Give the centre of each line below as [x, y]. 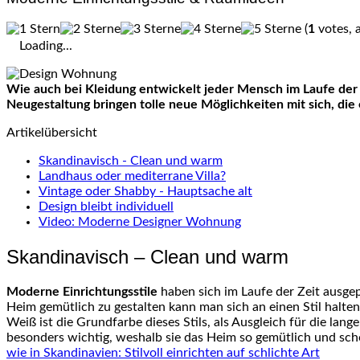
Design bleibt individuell [106, 207]
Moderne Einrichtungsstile [82, 292]
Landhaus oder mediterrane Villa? [132, 176]
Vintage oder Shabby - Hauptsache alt [145, 192]
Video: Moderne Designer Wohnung [140, 222]
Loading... [46, 46]
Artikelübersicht [52, 133]
